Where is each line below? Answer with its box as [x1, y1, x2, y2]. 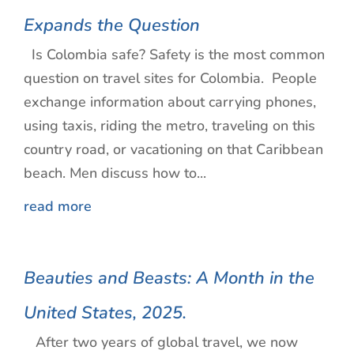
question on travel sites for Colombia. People [24, 68, 317, 88]
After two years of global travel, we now [24, 332, 298, 352]
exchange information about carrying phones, [24, 92, 316, 111]
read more [24, 196, 92, 216]
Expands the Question [24, 13, 200, 37]
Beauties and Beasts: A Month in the [24, 265, 314, 290]
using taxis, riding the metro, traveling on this [24, 115, 315, 135]
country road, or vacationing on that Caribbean [24, 139, 323, 159]
